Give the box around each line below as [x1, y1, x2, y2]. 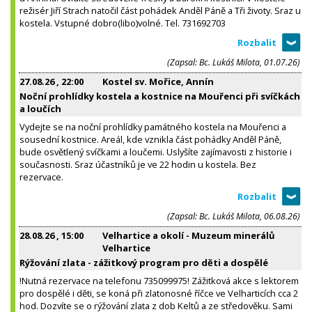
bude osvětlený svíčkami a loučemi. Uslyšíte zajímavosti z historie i [19, 145, 292, 158]
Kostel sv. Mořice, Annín [102, 75, 214, 88]
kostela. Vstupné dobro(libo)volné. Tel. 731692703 [19, 16, 226, 29]
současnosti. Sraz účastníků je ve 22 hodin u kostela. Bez [19, 157, 256, 171]
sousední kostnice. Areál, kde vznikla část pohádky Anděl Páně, [19, 132, 281, 146]
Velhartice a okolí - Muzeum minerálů [102, 228, 275, 242]
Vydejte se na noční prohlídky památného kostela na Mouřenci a [19, 120, 286, 133]
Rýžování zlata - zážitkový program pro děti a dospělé [19, 256, 268, 269]
